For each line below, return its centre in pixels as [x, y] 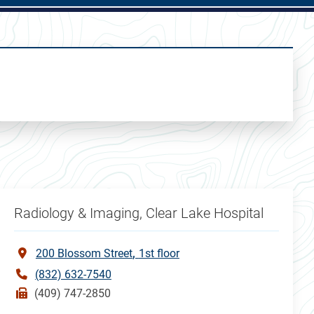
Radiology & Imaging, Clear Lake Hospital [138, 213]
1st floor [159, 253]
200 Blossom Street [84, 253]
